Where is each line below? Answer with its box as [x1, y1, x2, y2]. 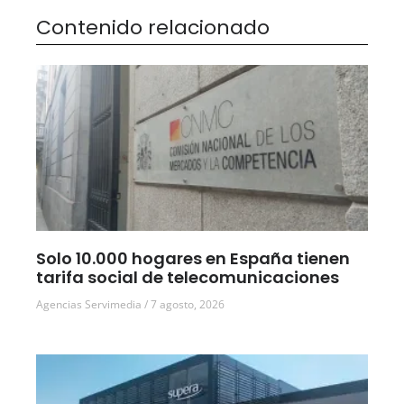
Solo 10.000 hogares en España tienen [36, 247, 350, 271]
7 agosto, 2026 [148, 297, 225, 313]
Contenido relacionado [36, 14, 270, 42]
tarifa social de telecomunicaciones [36, 266, 339, 289]
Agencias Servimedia [36, 297, 144, 313]
